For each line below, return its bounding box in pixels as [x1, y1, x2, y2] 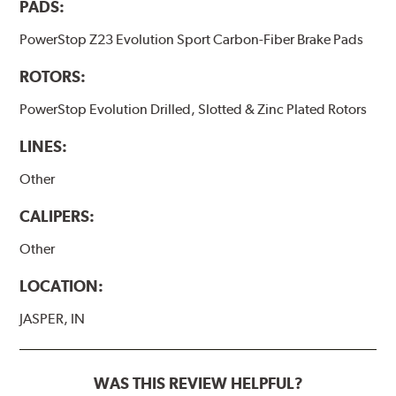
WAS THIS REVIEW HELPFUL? [93, 374, 303, 392]
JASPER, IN [19, 310, 86, 327]
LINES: [19, 136, 68, 156]
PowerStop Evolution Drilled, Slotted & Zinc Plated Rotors [19, 100, 368, 118]
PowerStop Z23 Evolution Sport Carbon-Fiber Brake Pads [19, 30, 364, 48]
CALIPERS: [19, 206, 95, 225]
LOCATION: [19, 277, 104, 295]
